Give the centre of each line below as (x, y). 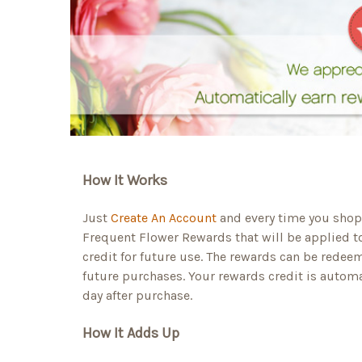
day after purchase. (137, 296)
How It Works (125, 181)
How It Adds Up (131, 333)
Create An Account (164, 218)
